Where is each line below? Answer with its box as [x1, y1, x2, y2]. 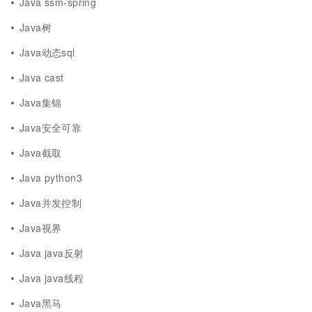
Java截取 [19, 146, 62, 159]
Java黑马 [19, 296, 62, 310]
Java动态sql [19, 45, 75, 59]
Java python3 [19, 171, 82, 185]
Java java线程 [19, 271, 84, 285]
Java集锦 [19, 95, 62, 109]
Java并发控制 [19, 196, 82, 210]
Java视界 [19, 221, 62, 235]
